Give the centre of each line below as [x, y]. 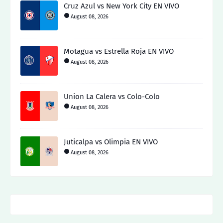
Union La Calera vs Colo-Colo [112, 97]
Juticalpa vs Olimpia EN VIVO [111, 142]
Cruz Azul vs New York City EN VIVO [121, 6]
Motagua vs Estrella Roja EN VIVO [119, 51]
